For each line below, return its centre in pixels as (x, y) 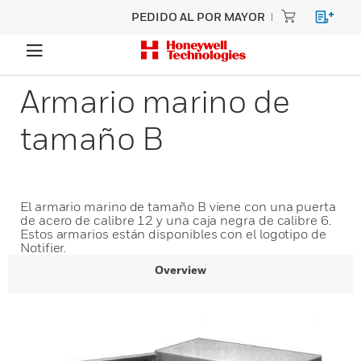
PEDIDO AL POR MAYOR (198, 17)
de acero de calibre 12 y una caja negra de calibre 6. (176, 220)
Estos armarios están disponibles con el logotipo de (173, 234)
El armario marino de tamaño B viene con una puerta (178, 206)
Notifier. (44, 247)
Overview (180, 270)
